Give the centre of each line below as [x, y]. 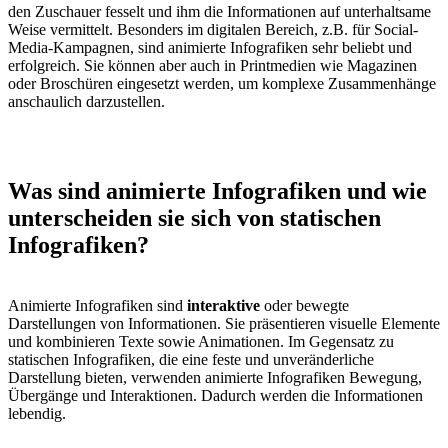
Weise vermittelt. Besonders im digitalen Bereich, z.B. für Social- [213, 29]
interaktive [221, 305]
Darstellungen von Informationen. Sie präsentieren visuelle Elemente [224, 323]
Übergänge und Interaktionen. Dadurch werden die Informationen [215, 395]
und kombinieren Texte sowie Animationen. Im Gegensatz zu [201, 341]
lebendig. [37, 413]
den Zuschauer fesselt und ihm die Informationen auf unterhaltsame [219, 11]
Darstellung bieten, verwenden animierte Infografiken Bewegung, [215, 377]
